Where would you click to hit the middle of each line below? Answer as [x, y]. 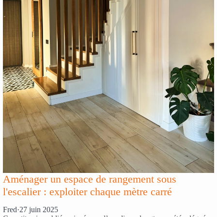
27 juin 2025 [39, 210]
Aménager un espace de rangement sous [90, 179]
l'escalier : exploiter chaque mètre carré [87, 192]
